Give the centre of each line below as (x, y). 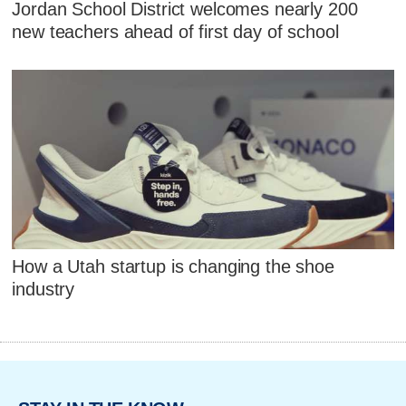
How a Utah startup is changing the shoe (173, 267)
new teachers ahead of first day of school (175, 31)
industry (43, 290)
